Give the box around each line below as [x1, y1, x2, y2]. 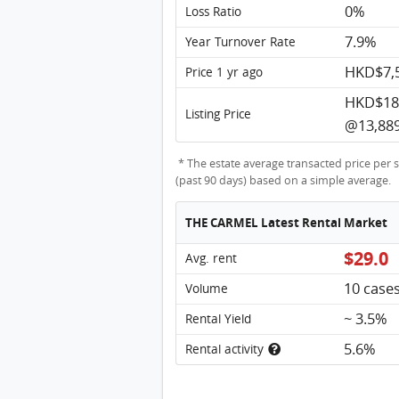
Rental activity [184, 340, 267, 357]
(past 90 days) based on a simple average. [175, 172, 391, 188]
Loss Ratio [184, 3, 241, 20]
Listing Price [184, 105, 251, 122]
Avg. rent [184, 249, 237, 266]
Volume [184, 280, 228, 297]
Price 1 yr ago [184, 63, 263, 80]
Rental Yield [184, 310, 251, 327]
